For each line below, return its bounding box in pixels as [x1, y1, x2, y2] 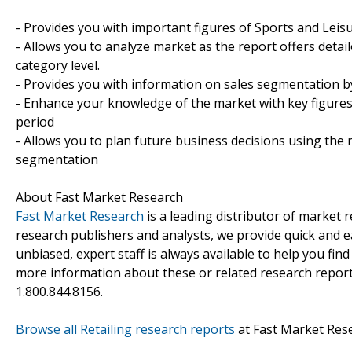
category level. [16, 56, 100, 74]
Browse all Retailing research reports [16, 320, 235, 338]
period [16, 112, 54, 130]
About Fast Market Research [16, 188, 183, 206]
